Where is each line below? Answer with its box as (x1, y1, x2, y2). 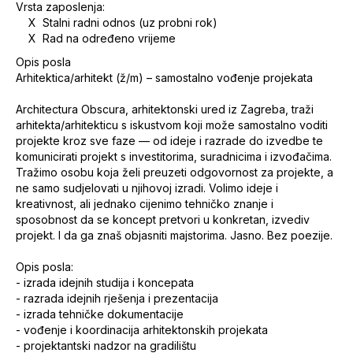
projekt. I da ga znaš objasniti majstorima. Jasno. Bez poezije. (16, 229, 333, 242)
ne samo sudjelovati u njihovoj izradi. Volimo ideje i (16, 181, 278, 195)
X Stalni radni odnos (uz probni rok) (16, 16, 217, 29)
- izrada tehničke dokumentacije (16, 307, 184, 321)
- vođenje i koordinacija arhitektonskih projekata (16, 323, 268, 336)
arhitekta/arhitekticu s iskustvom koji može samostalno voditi (16, 118, 328, 132)
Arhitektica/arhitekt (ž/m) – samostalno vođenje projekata (16, 71, 313, 84)
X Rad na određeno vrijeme (16, 32, 176, 45)
